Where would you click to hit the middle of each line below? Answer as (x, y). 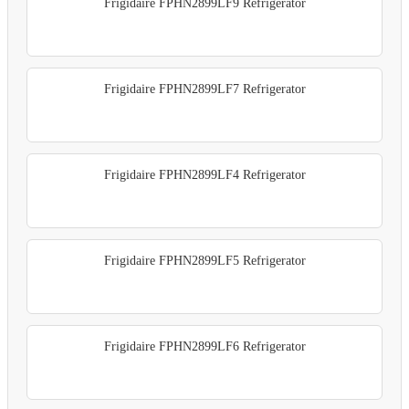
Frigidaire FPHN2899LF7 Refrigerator (204, 89)
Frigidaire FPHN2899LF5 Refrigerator (204, 260)
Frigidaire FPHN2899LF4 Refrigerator (204, 174)
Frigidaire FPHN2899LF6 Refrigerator (204, 346)
